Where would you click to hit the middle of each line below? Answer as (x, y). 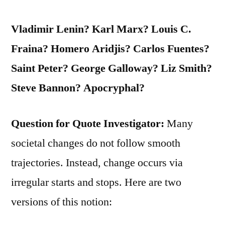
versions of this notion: (62, 202)
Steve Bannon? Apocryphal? (78, 88)
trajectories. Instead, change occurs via (97, 162)
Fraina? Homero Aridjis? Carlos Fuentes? (110, 48)
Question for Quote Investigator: (88, 123)
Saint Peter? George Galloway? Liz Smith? (111, 68)
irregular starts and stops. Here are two (96, 182)
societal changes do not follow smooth (96, 143)
